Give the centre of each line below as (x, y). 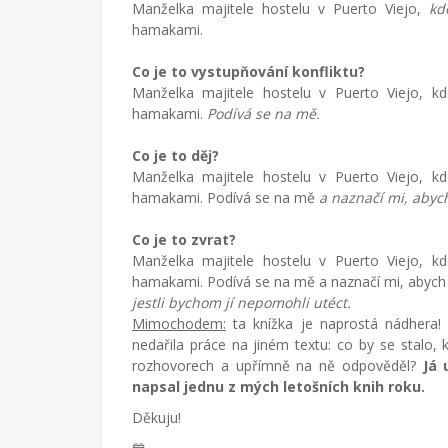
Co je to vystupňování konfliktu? (248, 71)
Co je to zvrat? (184, 239)
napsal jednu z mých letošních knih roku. (280, 386)
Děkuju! (158, 417)
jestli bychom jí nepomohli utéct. (243, 302)
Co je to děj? (175, 155)
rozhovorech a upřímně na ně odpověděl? (277, 365)
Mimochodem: (179, 323)
